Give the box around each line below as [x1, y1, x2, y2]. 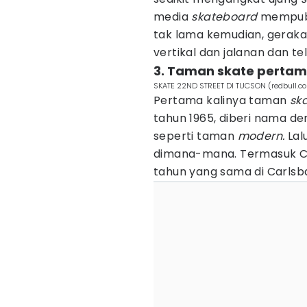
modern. [237, 128, 288, 144]
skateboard [191, 9, 260, 25]
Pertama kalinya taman [153, 93, 290, 108]
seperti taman [153, 128, 238, 144]
